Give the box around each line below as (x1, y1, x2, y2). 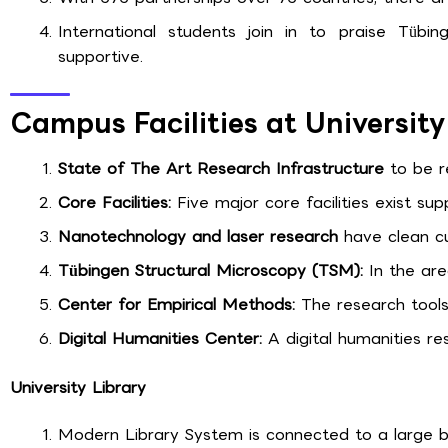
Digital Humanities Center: (58, 325, 262, 351)
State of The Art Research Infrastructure (58, 155, 384, 181)
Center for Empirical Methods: (58, 291, 295, 317)
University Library (10, 374, 146, 400)
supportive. (58, 43, 143, 69)
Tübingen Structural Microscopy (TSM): (58, 257, 363, 283)
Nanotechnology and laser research (58, 223, 338, 249)
